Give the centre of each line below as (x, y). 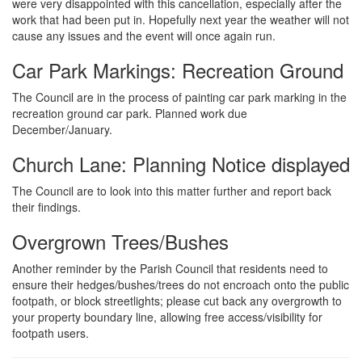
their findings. (46, 207)
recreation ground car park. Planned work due (130, 114)
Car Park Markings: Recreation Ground (178, 70)
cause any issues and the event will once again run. (144, 36)
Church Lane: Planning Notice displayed (181, 164)
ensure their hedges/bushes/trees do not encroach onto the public (181, 285)
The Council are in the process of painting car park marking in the (179, 97)
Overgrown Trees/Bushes (120, 242)
